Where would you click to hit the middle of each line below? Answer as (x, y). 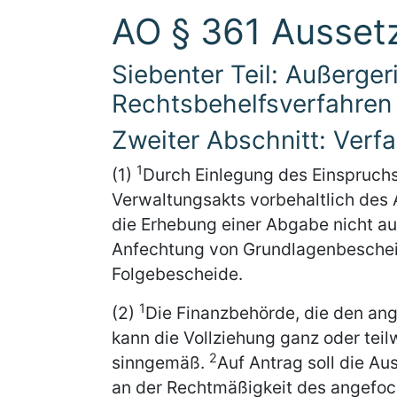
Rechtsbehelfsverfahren (252, 104)
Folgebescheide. (177, 274)
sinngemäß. (160, 362)
